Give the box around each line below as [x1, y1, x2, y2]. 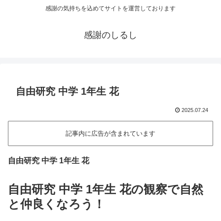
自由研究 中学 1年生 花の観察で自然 [8, 182, 203, 196]
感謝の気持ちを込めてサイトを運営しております [45, 5, 176, 12]
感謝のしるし [84, 30, 137, 40]
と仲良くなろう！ [8, 197, 105, 211]
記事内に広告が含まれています [66, 130, 155, 138]
